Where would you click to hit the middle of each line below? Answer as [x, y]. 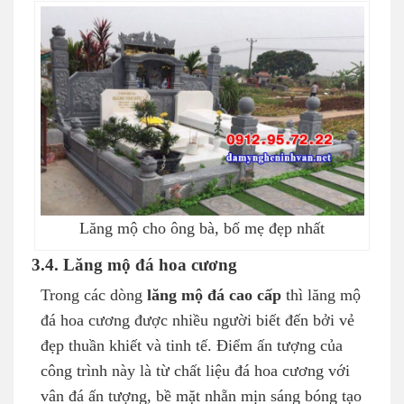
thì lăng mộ [323, 295]
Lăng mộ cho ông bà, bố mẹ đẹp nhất [202, 229]
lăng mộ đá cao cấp [216, 295]
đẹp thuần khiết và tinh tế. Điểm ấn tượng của [192, 346]
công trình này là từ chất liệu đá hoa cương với [195, 371]
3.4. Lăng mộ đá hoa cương [134, 265]
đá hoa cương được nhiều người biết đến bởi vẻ [197, 321]
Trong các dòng [94, 295]
